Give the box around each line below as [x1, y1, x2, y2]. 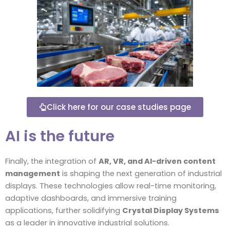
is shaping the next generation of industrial [60, 168, 222, 179]
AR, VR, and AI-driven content [99, 156, 216, 166]
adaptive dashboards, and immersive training [5, 193, 177, 203]
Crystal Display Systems [122, 205, 219, 216]
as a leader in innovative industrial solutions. [5, 217, 169, 228]
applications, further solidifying [5, 205, 122, 216]
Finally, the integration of [5, 156, 99, 166]
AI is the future [5, 125, 114, 146]
